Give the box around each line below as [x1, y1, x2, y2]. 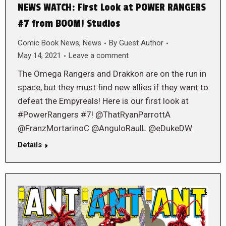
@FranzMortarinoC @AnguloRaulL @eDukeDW [18, 123, 192, 133]
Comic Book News [18, 38, 79, 47]
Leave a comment [69, 51, 129, 60]
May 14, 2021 [18, 51, 61, 60]
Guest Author [119, 38, 163, 47]
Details [18, 140, 42, 149]
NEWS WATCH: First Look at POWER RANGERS [18, 2, 206, 14]
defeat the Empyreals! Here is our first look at [18, 96, 189, 106]
